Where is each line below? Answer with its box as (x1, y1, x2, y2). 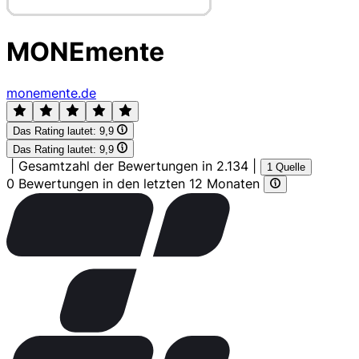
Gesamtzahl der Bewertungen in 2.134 (18, 157, 248, 174)
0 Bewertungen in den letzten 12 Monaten (6, 175, 264, 192)
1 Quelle (267, 160, 305, 173)
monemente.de (6, 84, 96, 101)
